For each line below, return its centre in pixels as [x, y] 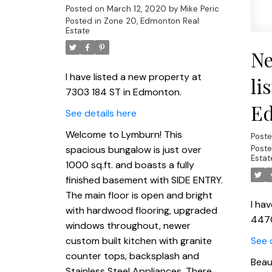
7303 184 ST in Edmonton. [123, 92]
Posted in [83, 21]
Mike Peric [199, 8]
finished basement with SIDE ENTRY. [144, 180]
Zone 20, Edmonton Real [151, 21]
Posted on [86, 8]
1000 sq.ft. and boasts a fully [130, 165]
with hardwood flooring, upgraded [141, 210]
